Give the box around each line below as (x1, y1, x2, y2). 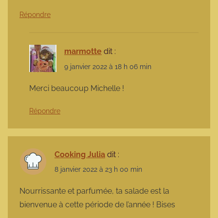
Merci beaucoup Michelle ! (29, 83, 124, 93)
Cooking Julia (54, 149, 105, 159)
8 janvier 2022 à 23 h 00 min (54, 165, 142, 173)
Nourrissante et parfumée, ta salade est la (19, 186, 169, 196)
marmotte (64, 47, 102, 56)
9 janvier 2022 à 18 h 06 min (64, 62, 151, 71)
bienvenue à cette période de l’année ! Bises (19, 200, 175, 210)
